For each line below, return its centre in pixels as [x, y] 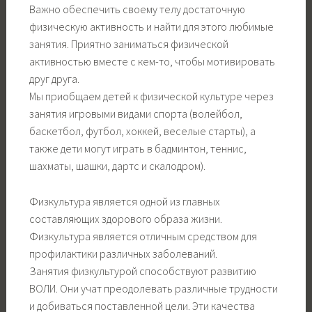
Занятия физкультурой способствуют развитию [142, 271]
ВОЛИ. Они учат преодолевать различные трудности [153, 289]
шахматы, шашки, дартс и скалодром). [117, 166]
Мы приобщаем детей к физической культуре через [151, 96]
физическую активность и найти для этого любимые [151, 27]
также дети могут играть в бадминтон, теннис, [138, 149]
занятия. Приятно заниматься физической [128, 44]
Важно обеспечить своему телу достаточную [137, 9]
